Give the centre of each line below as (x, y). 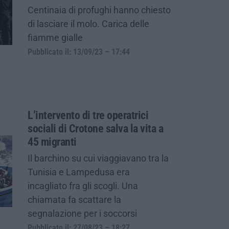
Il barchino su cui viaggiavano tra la (98, 158)
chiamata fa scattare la (74, 199)
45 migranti (52, 142)
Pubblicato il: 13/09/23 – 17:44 (79, 52)
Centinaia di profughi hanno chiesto (99, 10)
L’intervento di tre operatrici (88, 115)
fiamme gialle (55, 37)
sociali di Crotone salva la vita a (95, 128)
